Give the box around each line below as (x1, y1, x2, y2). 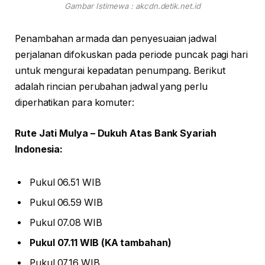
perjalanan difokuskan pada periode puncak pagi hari (15, 49, 248, 61)
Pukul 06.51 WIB (30, 176, 101, 188)
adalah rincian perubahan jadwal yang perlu (15, 81, 208, 93)
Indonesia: (15, 143, 63, 155)
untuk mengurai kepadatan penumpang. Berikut (15, 65, 225, 77)
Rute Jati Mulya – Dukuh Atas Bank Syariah (15, 127, 216, 139)
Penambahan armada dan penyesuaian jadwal (15, 33, 216, 45)
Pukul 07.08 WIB (30, 216, 102, 228)
